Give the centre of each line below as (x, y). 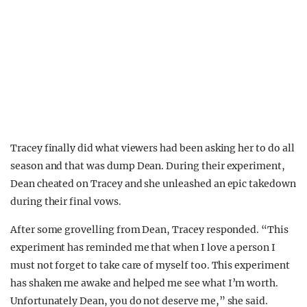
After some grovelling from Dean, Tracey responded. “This (149, 229)
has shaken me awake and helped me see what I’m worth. (145, 283)
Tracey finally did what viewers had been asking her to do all (152, 148)
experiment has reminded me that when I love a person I (143, 247)
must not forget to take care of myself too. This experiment (150, 265)
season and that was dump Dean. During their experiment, (148, 165)
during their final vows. (66, 201)
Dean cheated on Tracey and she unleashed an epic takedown (153, 183)
